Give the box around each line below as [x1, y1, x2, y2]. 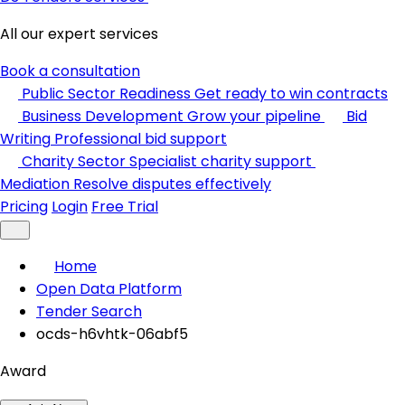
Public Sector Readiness [22, 83, 191, 104]
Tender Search [36, 301, 142, 322]
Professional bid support [54, 128, 227, 149]
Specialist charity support [129, 151, 312, 172]
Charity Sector [22, 151, 126, 172]
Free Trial [91, 196, 158, 217]
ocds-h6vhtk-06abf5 [36, 324, 188, 344]
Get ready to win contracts [194, 83, 388, 104]
